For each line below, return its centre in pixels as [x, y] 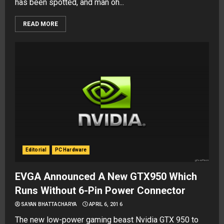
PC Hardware [71, 150]
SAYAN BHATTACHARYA [49, 204]
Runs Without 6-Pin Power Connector [100, 190]
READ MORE [40, 24]
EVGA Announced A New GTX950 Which [106, 176]
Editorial [36, 150]
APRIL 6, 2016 [106, 204]
